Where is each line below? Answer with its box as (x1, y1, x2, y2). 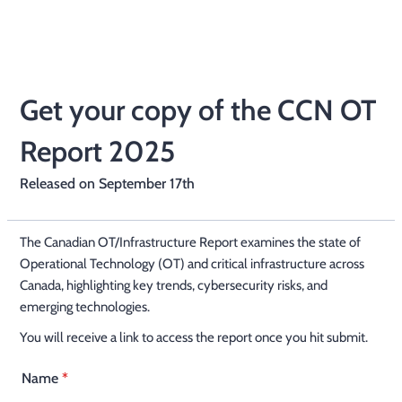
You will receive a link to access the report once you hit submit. (20, 329, 368, 345)
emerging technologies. (20, 299, 150, 315)
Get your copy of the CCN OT (20, 92, 376, 127)
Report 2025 (20, 134, 175, 169)
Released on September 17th (20, 175, 195, 192)
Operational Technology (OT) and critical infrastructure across (20, 256, 364, 272)
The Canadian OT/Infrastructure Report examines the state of (20, 234, 361, 250)
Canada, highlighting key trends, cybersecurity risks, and (20, 277, 328, 293)
